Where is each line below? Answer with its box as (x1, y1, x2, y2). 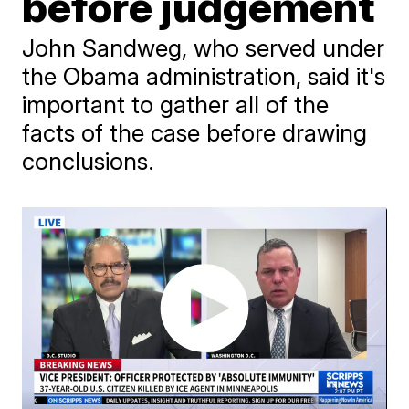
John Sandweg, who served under (22, 34, 385, 62)
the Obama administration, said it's (22, 62, 386, 90)
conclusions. (22, 147, 155, 175)
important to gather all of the (22, 90, 330, 119)
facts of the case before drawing (22, 119, 368, 147)
